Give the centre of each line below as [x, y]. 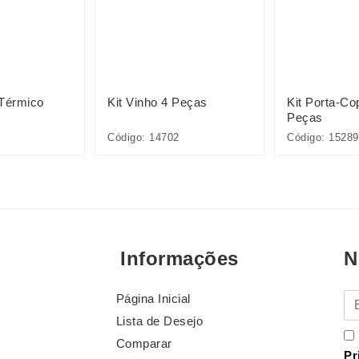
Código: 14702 [143, 137]
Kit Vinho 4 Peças [157, 102]
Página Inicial [153, 299]
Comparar [144, 344]
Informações [179, 259]
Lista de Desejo [159, 321]
